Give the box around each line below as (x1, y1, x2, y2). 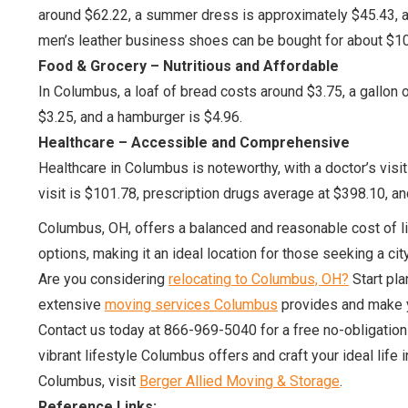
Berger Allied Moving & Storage (139, 372, 340, 390)
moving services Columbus (105, 296, 278, 313)
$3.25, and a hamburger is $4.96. (38, 108, 242, 126)
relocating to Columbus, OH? (168, 270, 349, 288)
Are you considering (38, 270, 168, 288)
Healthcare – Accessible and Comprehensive (38, 134, 350, 151)
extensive (38, 296, 105, 313)
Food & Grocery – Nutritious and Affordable (38, 57, 339, 75)
